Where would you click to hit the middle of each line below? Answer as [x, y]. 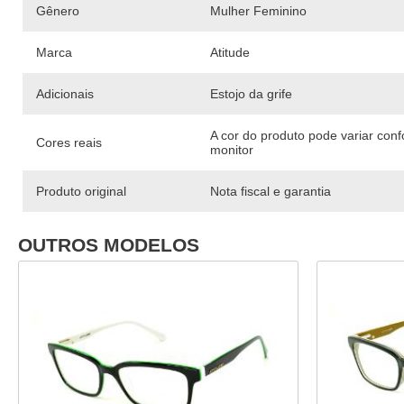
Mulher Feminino [258, 11]
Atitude [230, 53]
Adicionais [65, 94]
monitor [232, 150]
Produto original [81, 192]
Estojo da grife [251, 94]
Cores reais [69, 143]
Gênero [58, 11]
